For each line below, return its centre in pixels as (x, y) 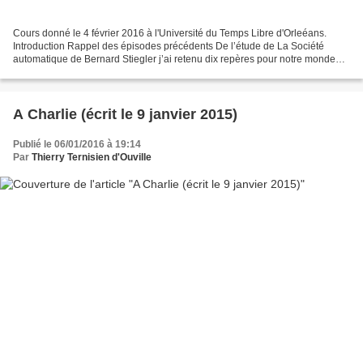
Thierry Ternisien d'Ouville (92, 158)
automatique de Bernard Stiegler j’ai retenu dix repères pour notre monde (174, 60)
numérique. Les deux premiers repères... (102, 73)
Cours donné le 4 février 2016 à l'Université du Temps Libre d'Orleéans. (170, 34)
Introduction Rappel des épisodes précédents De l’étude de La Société (169, 47)
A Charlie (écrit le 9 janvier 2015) (125, 115)
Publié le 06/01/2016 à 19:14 (77, 145)
